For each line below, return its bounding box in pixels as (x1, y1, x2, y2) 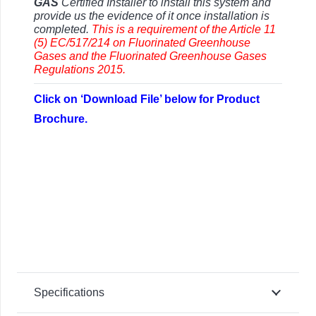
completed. (34, 23, 92, 36)
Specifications (34, 286, 104, 299)
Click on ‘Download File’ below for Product (34, 93, 260, 106)
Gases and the (34, 50, 109, 63)
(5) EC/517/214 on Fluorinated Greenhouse (34, 37, 250, 49)
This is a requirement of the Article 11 (92, 23, 276, 36)
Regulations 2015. (34, 63, 126, 76)
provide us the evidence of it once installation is (34, 10, 269, 23)
